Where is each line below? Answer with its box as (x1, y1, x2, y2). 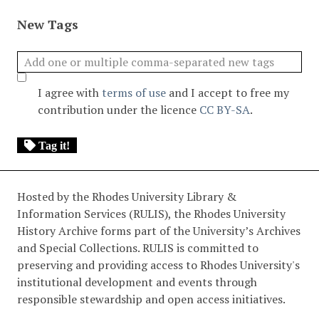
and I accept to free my (166, 85, 289, 101)
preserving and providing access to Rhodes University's (17, 257, 300, 273)
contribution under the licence (38, 102, 199, 118)
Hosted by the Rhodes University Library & (17, 189, 236, 205)
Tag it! (38, 140, 70, 152)
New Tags (17, 16, 78, 33)
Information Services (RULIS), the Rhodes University (17, 206, 286, 222)
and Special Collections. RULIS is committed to (17, 240, 258, 256)
